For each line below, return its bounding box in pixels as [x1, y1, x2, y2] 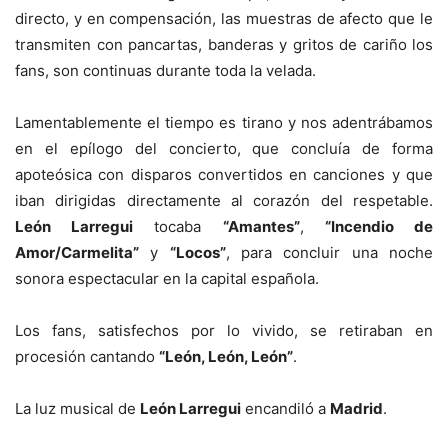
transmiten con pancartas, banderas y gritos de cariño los [15, 35, 433, 55]
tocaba [133, 217, 223, 237]
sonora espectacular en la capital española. [15, 269, 319, 289]
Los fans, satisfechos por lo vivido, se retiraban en [15, 321, 433, 341]
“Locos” [169, 243, 226, 263]
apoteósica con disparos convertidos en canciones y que [15, 165, 433, 185]
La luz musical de [15, 399, 140, 419]
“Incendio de [324, 217, 434, 237]
